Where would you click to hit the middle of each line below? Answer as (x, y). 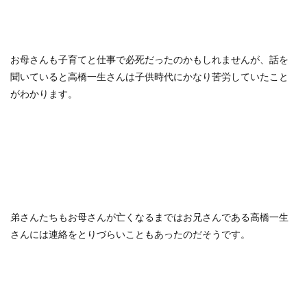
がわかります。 (44, 94)
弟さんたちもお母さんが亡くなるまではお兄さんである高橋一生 (149, 217)
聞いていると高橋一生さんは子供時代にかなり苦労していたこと (149, 77)
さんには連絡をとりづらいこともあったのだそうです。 (130, 234)
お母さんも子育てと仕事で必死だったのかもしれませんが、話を (149, 60)
